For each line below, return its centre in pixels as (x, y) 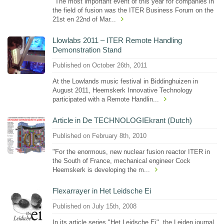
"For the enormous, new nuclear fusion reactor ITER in (131, 151)
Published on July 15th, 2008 (94, 206)
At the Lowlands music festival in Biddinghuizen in (125, 81)
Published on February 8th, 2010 (99, 136)
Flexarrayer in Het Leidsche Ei (102, 190)
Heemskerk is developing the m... (101, 169)
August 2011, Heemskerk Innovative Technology (122, 90)
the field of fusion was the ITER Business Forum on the (133, 10)
